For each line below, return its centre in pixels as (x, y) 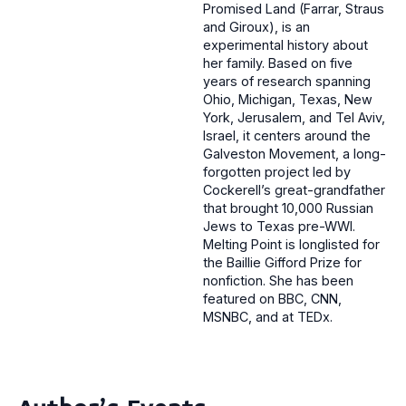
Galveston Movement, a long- (295, 154)
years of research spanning (287, 82)
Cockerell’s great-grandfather (294, 190)
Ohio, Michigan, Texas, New (288, 100)
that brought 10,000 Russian (288, 208)
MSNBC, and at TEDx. (268, 317)
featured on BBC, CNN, (272, 299)
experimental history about (285, 45)
